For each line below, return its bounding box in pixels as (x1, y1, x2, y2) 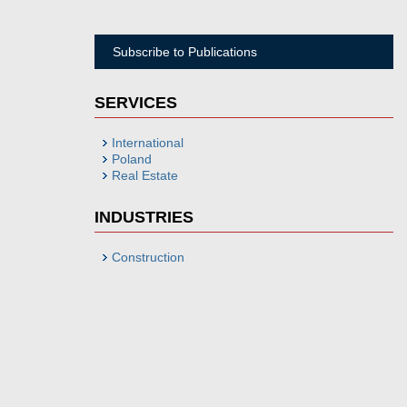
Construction (112, 250, 185, 264)
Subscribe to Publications (113, 45, 258, 59)
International (112, 135, 184, 150)
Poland (112, 152, 153, 166)
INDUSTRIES (94, 208, 194, 226)
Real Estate (112, 168, 179, 183)
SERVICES (94, 94, 178, 112)
